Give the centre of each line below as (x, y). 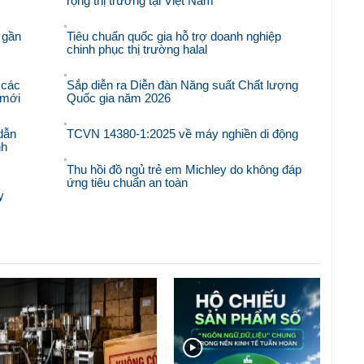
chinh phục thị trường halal (137, 50)
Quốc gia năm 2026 (119, 98)
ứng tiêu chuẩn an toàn (128, 183)
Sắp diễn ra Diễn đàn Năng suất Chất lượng (183, 85)
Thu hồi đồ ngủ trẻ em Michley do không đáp (184, 170)
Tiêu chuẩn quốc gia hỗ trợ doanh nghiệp (174, 37)
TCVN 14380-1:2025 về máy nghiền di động (183, 134)
